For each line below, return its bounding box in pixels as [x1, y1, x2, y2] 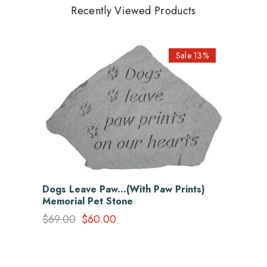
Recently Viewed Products [71, 3, 196, 19]
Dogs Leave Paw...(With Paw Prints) [42, 182, 205, 197]
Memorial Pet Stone [42, 194, 133, 209]
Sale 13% [175, 49, 209, 62]
